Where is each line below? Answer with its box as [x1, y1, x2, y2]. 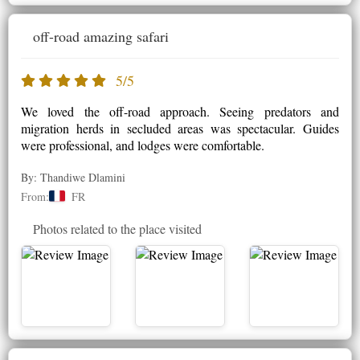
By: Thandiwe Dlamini [21, 169, 125, 185]
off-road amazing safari [33, 26, 169, 46]
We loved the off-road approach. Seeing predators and [21, 102, 339, 120]
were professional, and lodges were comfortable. [21, 136, 264, 153]
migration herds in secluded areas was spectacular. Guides [21, 119, 339, 137]
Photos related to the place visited [33, 219, 202, 237]
